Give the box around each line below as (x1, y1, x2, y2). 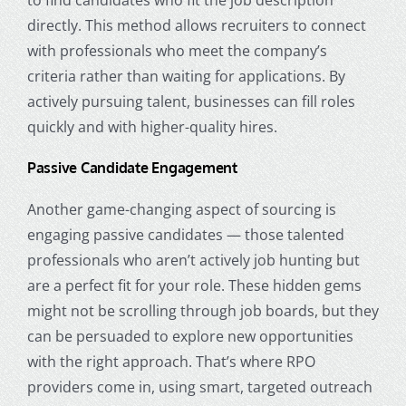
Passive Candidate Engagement (26, 158, 237, 177)
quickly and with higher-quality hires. (26, 116, 277, 137)
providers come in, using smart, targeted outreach (26, 377, 372, 397)
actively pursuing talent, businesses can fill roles (26, 91, 355, 111)
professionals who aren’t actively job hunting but (26, 250, 360, 270)
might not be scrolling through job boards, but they (26, 301, 379, 321)
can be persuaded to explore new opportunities (26, 326, 353, 346)
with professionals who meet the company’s (26, 40, 327, 61)
